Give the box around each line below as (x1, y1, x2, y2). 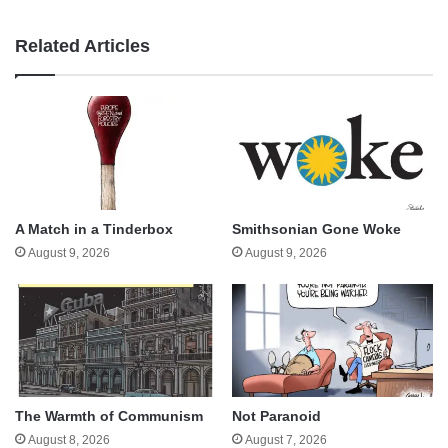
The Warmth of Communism (15, 407, 203, 424)
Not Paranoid (232, 407, 321, 424)
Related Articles (15, 36, 150, 57)
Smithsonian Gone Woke (232, 220, 401, 237)
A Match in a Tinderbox (15, 220, 173, 237)
